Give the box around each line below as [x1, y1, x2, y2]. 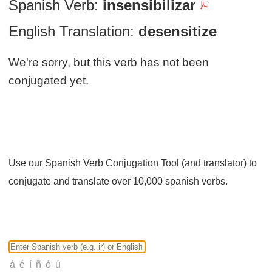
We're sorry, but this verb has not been [8, 55, 209, 69]
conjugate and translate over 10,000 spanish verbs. [8, 175, 228, 186]
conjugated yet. [8, 73, 89, 87]
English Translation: [8, 22, 135, 39]
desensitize [138, 22, 217, 39]
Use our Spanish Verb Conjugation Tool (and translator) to [8, 157, 257, 168]
